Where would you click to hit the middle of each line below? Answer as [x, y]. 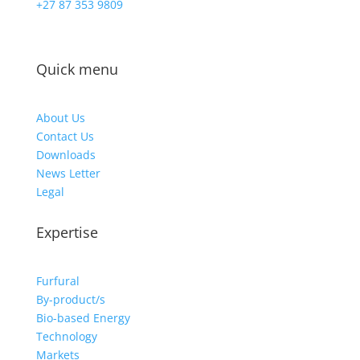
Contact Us [65, 136]
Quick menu [77, 69]
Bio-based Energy [83, 318]
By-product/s [70, 299]
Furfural [57, 281]
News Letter [68, 173]
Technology [66, 336]
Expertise [67, 232]
